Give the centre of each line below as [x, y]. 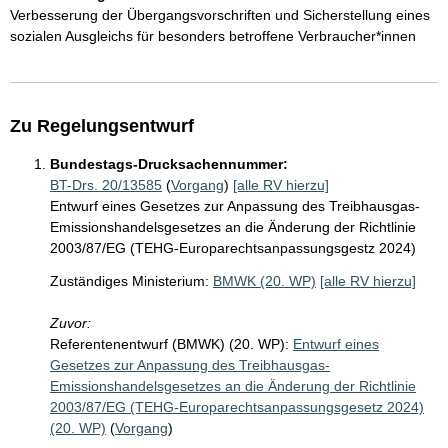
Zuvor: [70, 323]
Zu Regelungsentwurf [102, 126]
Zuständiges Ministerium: [129, 281]
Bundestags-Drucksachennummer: [169, 164]
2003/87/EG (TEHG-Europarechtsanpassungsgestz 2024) [233, 248]
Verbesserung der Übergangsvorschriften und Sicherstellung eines [220, 15]
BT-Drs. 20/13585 [106, 185]
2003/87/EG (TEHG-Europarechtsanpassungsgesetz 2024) [237, 407]
